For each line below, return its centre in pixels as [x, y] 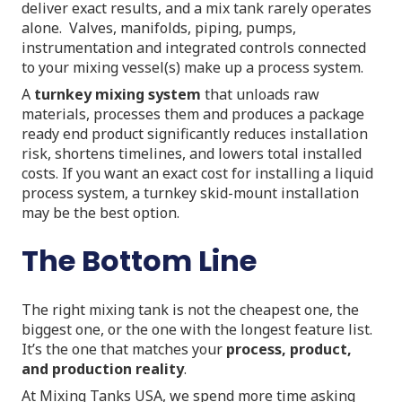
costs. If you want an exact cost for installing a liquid [197, 173]
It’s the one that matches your [124, 349]
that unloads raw [260, 94]
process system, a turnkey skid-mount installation [190, 192]
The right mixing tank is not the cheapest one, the [190, 309]
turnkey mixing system [118, 94]
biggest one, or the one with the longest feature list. [197, 329]
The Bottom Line [139, 260]
